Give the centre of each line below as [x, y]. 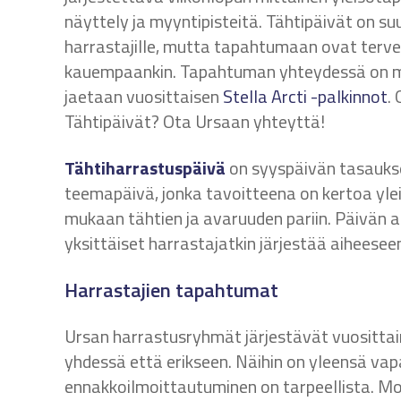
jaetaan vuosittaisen [144, 96]
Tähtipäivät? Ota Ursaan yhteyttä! [195, 121]
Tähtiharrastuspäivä [145, 168]
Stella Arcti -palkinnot [305, 96]
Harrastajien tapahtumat [171, 290]
